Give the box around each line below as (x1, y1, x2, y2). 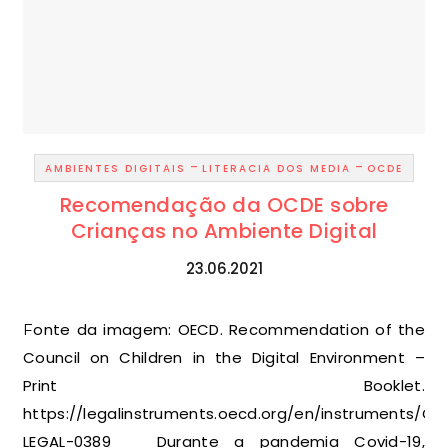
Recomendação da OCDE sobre (59, 191, 389, 219)
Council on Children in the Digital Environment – (23, 347, 425, 368)
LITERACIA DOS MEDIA (202, 161, 351, 176)
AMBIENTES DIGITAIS (45, 161, 186, 176)
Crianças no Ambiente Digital (70, 217, 378, 245)
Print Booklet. (23, 375, 425, 396)
